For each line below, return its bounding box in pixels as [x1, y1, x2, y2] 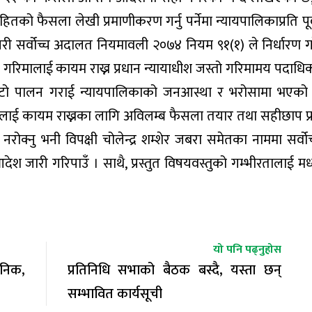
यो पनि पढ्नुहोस [213, 240, 281, 259]
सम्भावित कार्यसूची [67, 281, 162, 306]
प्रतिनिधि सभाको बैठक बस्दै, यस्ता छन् [67, 258, 281, 282]
